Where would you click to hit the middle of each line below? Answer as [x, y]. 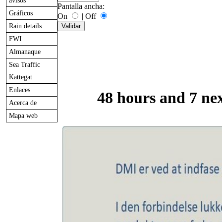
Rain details [25, 26]
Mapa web [23, 116]
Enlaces [20, 90]
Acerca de [23, 103]
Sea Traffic [25, 65]
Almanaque [25, 52]
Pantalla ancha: [81, 6]
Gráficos [21, 13]
